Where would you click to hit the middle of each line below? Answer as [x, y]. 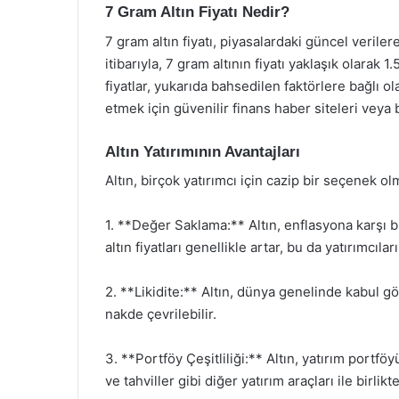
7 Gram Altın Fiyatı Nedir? [197, 12]
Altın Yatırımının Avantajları [203, 151]
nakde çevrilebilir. [161, 314]
